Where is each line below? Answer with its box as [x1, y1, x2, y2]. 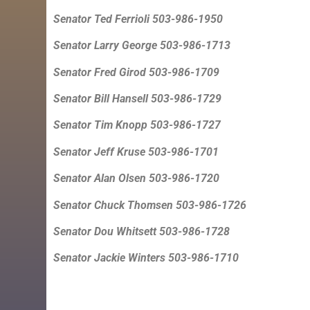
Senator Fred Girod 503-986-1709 [53, 65, 220, 79]
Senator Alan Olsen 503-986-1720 [53, 172, 220, 185]
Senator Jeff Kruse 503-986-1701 [53, 145, 219, 158]
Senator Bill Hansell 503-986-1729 [53, 92, 222, 106]
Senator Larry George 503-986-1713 [53, 39, 231, 53]
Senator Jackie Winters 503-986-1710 [53, 251, 239, 265]
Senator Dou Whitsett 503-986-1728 [53, 224, 230, 238]
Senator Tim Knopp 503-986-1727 [53, 118, 221, 132]
